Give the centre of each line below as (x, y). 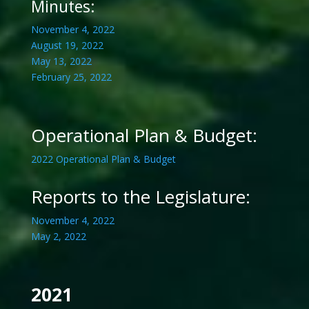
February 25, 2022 (71, 77)
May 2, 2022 (58, 237)
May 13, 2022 (61, 61)
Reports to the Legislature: (140, 197)
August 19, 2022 (67, 46)
